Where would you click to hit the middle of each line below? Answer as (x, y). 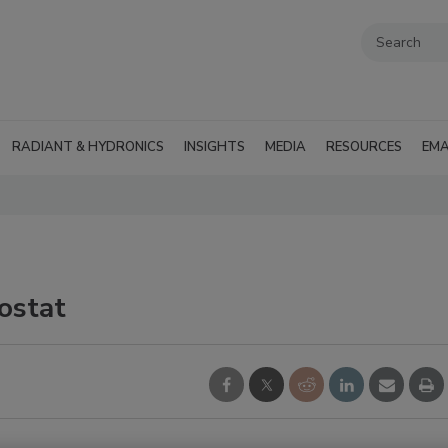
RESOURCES (364, 147)
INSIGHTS (214, 147)
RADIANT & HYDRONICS (88, 147)
